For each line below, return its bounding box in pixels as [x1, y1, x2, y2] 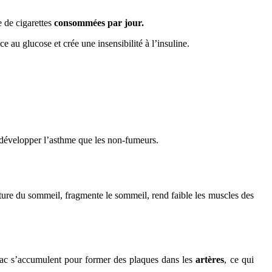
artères [195, 254, 225, 265]
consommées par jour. [52, 17, 144, 28]
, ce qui [224, 254, 254, 265]
